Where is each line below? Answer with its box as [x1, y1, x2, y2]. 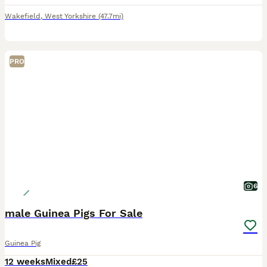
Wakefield [5, 12, 41, 20]
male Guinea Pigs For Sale [5, 207, 142, 219]
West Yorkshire [45, 12, 96, 20]
